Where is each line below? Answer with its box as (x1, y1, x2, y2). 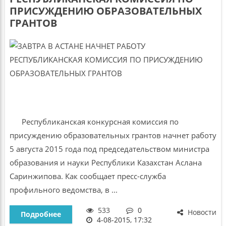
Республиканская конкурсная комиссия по (9, 117, 179, 127)
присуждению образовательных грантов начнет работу (9, 130, 216, 141)
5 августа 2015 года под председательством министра (9, 144, 209, 154)
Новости (186, 207, 217, 217)
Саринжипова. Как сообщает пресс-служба (9, 171, 166, 182)
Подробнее (20, 209, 61, 219)
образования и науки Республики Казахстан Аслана (9, 157, 202, 168)
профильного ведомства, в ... (9, 185, 118, 195)
